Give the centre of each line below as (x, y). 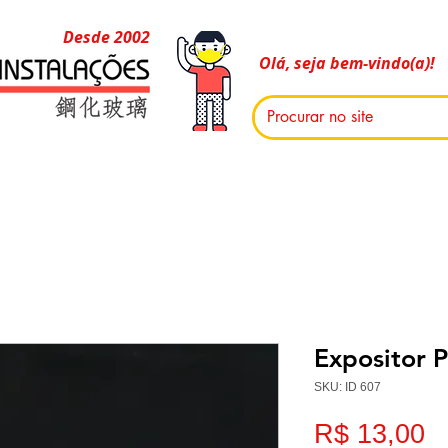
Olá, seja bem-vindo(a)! (347, 63)
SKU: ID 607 (347, 387)
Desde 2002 (106, 37)
